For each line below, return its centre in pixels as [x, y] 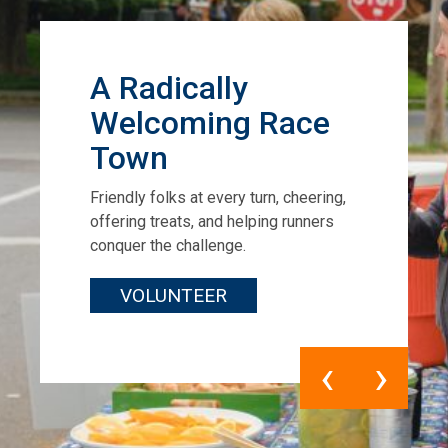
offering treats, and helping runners [212, 222]
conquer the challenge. [168, 246]
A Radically [169, 88]
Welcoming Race [210, 123]
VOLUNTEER [173, 296]
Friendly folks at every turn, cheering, [218, 198]
